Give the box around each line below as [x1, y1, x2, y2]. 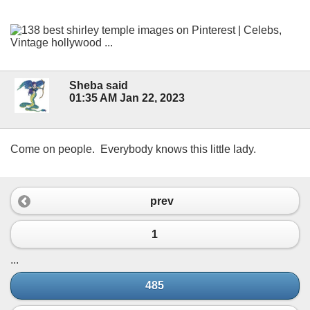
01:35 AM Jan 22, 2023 [69, 91, 185, 104]
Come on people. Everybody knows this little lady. [10, 143, 256, 155]
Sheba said [69, 79, 128, 91]
